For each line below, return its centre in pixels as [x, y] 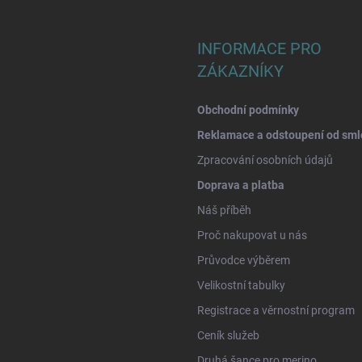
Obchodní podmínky [248, 110]
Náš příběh [224, 210]
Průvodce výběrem [244, 261]
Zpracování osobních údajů [265, 160]
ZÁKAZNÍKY [240, 72]
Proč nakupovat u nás [252, 236]
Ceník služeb [228, 336]
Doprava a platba [241, 185]
